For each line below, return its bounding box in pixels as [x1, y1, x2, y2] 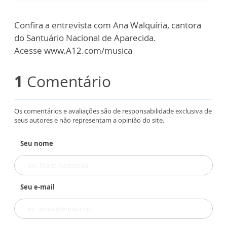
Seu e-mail [20, 182, 55, 192]
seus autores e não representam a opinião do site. [14, 116, 164, 125]
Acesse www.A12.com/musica [14, 45, 132, 57]
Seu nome [20, 139, 53, 148]
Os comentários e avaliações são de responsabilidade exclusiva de [14, 106, 212, 116]
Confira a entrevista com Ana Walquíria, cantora [14, 19, 201, 31]
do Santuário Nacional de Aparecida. [14, 32, 156, 44]
